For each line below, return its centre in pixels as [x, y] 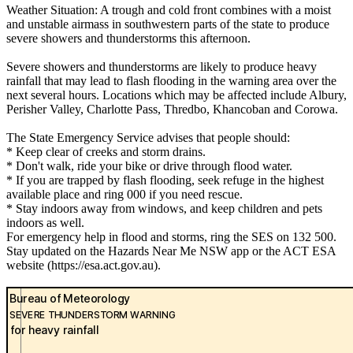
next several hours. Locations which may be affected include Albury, [176, 95]
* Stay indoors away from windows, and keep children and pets [164, 209]
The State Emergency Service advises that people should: [148, 138]
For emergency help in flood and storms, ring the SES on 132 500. [171, 237]
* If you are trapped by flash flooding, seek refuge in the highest [165, 180]
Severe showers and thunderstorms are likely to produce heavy [162, 67]
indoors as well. [45, 223]
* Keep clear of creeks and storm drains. [106, 152]
